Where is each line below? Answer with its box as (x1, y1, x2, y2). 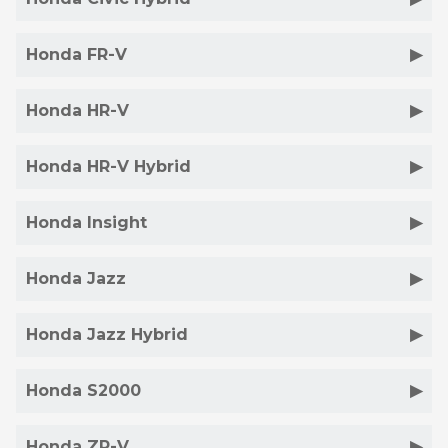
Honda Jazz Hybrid (26, 325, 188, 344)
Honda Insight (26, 213, 147, 232)
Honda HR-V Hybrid (26, 157, 191, 176)
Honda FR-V (26, 45, 127, 64)
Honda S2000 (26, 381, 141, 400)
